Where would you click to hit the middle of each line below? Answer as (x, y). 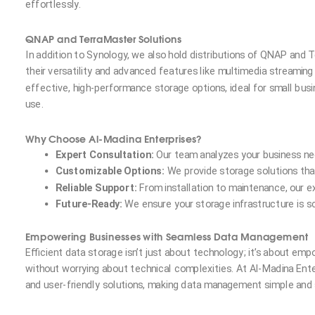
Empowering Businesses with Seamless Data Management (167, 236)
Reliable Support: (96, 188)
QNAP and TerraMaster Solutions (104, 38)
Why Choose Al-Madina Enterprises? (114, 138)
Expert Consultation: (105, 155)
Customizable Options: (110, 171)
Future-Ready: (89, 204)
